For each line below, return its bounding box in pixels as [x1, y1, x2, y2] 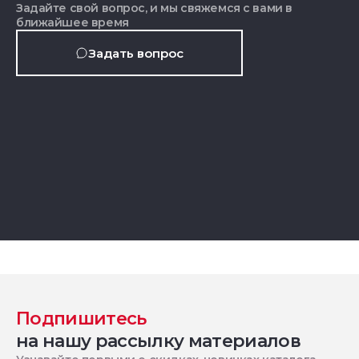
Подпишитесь [16, 308, 147, 330]
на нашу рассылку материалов [16, 330, 301, 353]
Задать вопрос [88, 45, 184, 61]
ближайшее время [16, 15, 129, 30]
